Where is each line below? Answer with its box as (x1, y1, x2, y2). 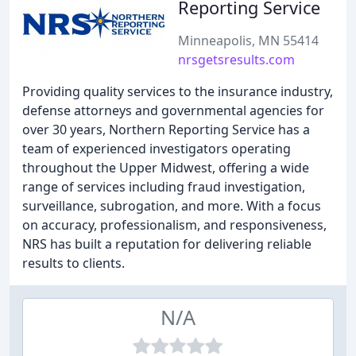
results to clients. (22, 254, 125, 272)
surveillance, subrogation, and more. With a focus (22, 197, 321, 215)
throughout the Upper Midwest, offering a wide (22, 159, 309, 176)
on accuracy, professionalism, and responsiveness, (22, 216, 327, 234)
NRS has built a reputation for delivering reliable (22, 235, 311, 253)
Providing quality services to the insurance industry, (22, 83, 333, 100)
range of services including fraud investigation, (22, 178, 305, 195)
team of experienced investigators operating (22, 140, 291, 157)
